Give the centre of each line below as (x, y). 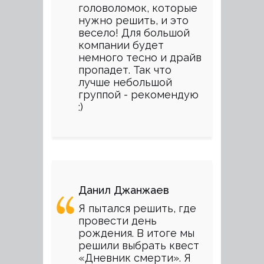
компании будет (121, 45)
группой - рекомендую (138, 95)
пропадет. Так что (125, 70)
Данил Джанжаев (124, 190)
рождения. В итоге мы (136, 233)
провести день (118, 221)
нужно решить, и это (133, 20)
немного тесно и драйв (140, 57)
